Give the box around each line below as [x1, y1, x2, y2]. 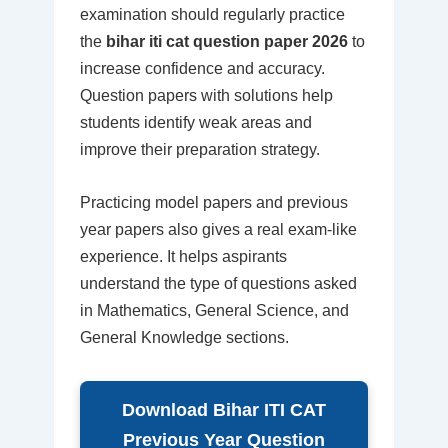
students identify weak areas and [79, 114, 312, 132]
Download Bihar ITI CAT [122, 399, 326, 420]
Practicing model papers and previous [79, 193, 348, 211]
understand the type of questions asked [79, 274, 357, 292]
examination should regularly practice [79, 6, 345, 24]
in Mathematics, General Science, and [79, 301, 349, 319]
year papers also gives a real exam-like [79, 220, 357, 238]
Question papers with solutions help [79, 87, 333, 105]
